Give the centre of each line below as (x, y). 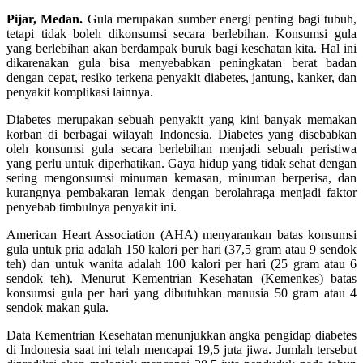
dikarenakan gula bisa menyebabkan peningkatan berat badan (181, 62)
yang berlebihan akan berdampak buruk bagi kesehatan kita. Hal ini (181, 48)
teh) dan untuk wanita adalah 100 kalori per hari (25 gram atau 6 (181, 263)
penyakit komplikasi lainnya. (80, 92)
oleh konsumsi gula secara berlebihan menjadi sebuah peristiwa (181, 148)
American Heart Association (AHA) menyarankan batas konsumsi (181, 234)
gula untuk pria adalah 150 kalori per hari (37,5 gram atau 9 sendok (181, 249)
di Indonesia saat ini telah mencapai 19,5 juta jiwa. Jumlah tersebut (181, 349)
